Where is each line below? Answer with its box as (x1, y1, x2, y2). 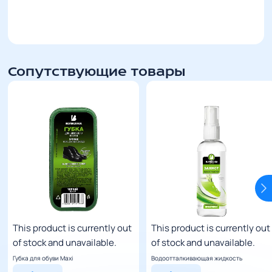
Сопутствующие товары (8, 65, 186, 80)
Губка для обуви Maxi (13, 254, 73, 263)
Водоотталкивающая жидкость (151, 254, 243, 263)
